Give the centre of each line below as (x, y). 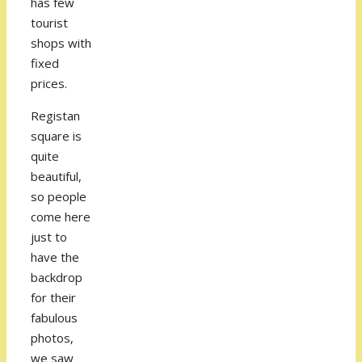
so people (59, 197)
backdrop (57, 278)
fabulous (54, 318)
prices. (49, 84)
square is (56, 136)
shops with (61, 43)
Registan (55, 116)
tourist (49, 23)
